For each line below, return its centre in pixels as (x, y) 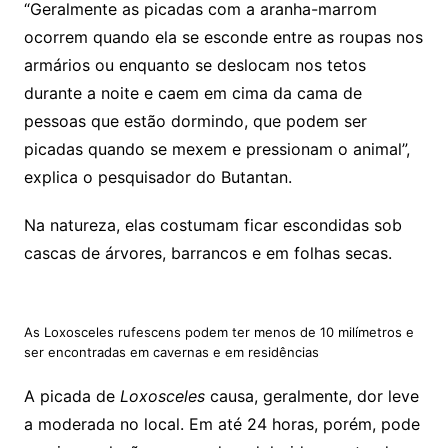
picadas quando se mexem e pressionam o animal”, (216, 148)
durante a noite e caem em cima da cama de (192, 92)
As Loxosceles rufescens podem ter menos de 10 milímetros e (218, 331)
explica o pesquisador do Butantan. (160, 176)
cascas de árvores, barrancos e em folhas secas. (207, 252)
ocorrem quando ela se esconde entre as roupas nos (223, 36)
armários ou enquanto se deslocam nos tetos (194, 64)
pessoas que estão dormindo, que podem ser (195, 120)
